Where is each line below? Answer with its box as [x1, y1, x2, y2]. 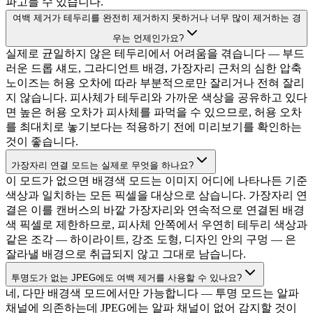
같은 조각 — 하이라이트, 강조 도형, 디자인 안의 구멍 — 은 [6, 233, 296, 246]
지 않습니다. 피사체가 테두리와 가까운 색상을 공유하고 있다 [6, 92, 307, 104]
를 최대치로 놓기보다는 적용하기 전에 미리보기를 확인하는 [6, 121, 302, 133]
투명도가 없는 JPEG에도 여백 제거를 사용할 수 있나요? [11, 272, 242, 284]
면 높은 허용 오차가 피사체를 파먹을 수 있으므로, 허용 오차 [6, 106, 302, 119]
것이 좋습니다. [6, 136, 78, 148]
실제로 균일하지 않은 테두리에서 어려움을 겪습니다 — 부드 [6, 48, 305, 60]
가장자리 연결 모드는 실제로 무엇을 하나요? [11, 160, 194, 171]
